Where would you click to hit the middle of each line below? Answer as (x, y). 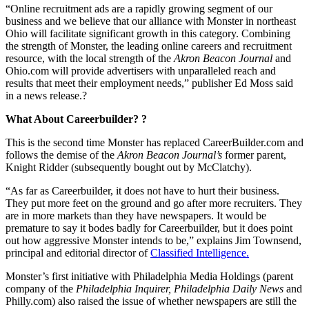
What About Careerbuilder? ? (76, 119)
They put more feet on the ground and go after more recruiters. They (154, 203)
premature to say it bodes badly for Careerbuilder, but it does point (149, 228)
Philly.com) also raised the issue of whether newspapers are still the (151, 301)
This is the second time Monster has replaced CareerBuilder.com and (154, 143)
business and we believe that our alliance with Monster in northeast (151, 21)
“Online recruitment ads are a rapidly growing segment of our (139, 9)
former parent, (254, 155)
